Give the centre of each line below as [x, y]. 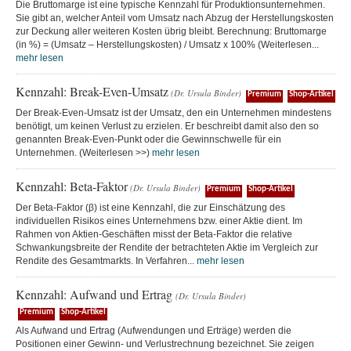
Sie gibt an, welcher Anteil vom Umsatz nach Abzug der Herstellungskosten [175, 18]
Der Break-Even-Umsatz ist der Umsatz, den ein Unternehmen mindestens [174, 113]
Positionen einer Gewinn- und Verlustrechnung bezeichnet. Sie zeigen [165, 344]
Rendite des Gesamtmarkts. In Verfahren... [106, 261]
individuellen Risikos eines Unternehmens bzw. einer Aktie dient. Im [159, 221]
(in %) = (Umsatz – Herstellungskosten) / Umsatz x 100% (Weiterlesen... [167, 45]
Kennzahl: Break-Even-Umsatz [92, 91]
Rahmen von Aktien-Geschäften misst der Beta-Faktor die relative [154, 234]
